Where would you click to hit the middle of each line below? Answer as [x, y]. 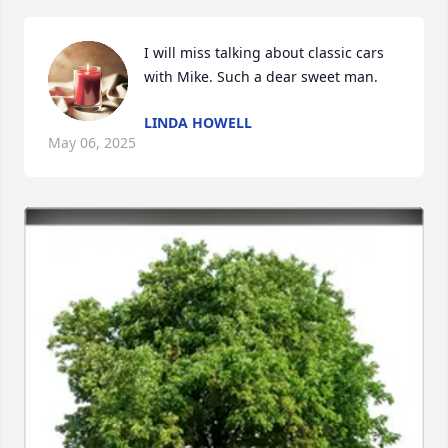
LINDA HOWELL [198, 122]
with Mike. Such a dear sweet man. [261, 76]
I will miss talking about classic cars [264, 52]
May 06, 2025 [92, 142]
